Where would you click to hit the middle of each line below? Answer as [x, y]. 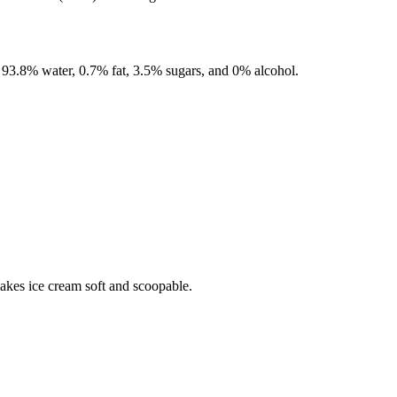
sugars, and [195, 70]
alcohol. [276, 70]
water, [60, 70]
